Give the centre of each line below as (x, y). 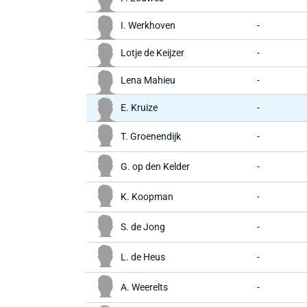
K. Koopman (147, 197)
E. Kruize (139, 108)
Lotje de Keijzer (152, 53)
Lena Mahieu (148, 80)
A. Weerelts (144, 287)
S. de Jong (143, 227)
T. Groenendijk (151, 136)
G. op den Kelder (155, 167)
